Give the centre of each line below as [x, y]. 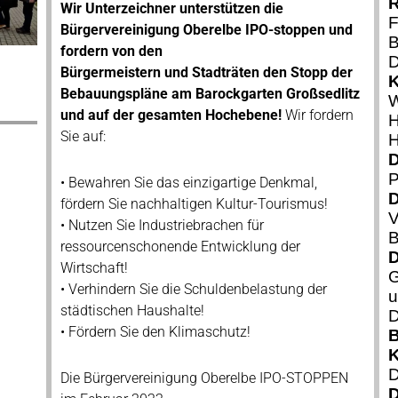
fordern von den [111, 51]
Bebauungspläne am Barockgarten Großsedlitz [210, 94]
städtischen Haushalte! [132, 310]
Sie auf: [83, 136]
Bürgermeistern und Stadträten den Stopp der [206, 72]
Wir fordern [317, 115]
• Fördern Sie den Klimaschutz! [155, 332]
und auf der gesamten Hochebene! [171, 115]
